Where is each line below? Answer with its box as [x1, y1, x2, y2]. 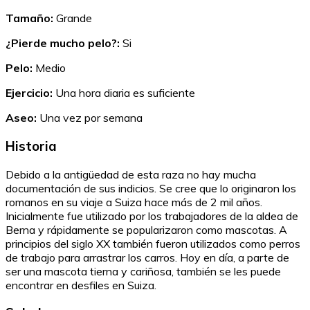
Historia [6, 137, 57, 154]
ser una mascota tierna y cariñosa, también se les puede [6, 264, 281, 278]
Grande [56, 11, 92, 26]
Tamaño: [6, 11, 56, 26]
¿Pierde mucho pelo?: [6, 36, 120, 51]
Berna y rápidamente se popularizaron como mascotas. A [6, 222, 287, 237]
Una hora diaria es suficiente [53, 86, 195, 100]
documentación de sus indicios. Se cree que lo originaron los [6, 181, 296, 195]
